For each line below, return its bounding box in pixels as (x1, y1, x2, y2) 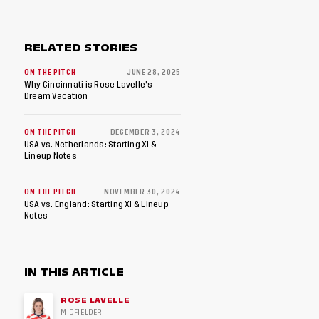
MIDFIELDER (61, 309, 102, 316)
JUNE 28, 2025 (126, 69, 181, 76)
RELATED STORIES (24, 40, 138, 56)
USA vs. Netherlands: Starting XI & (24, 140, 157, 149)
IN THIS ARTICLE (24, 264, 125, 280)
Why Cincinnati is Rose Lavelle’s (24, 80, 153, 89)
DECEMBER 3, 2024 (110, 129, 181, 136)
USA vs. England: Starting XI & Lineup (24, 200, 169, 209)
